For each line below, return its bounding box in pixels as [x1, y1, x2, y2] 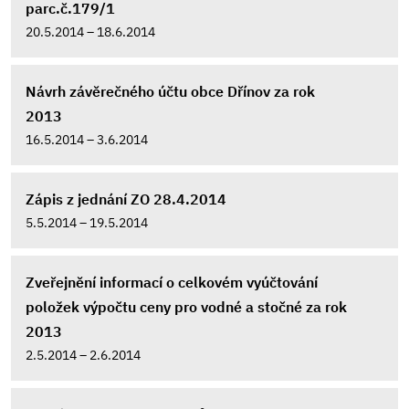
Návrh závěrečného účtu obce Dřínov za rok [26, 82, 315, 100]
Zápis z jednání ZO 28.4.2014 [26, 190, 226, 208]
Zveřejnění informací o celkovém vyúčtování [26, 273, 318, 291]
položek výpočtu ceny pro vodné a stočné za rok [26, 298, 347, 316]
